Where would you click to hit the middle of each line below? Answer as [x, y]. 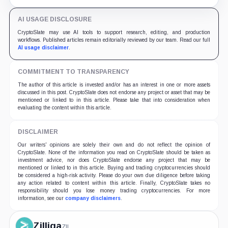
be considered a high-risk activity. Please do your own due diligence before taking [114, 175]
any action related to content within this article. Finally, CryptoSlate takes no [114, 183]
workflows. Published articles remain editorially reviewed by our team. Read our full [114, 40]
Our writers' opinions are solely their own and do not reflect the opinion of [114, 145]
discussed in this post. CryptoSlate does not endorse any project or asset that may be [114, 92]
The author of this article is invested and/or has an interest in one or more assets [114, 84]
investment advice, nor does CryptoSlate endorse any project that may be [114, 160]
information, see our [41, 198]
